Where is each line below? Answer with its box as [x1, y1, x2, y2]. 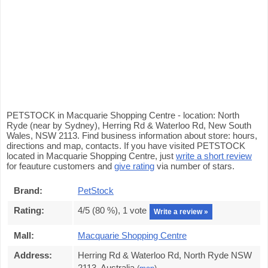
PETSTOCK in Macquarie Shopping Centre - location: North [7, 110, 239, 120]
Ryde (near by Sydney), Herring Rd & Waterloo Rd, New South [7, 120, 251, 130]
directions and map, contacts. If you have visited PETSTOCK [7, 141, 245, 151]
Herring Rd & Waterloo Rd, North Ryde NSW [78, 250, 252, 260]
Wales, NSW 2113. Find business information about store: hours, [7, 130, 257, 141]
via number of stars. [154, 161, 234, 171]
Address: [14, 250, 52, 260]
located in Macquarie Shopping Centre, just [7, 151, 176, 161]
